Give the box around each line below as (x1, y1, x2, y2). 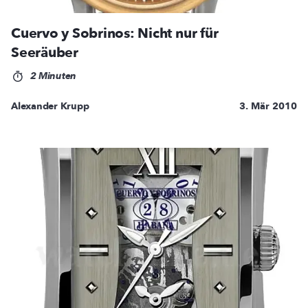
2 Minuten (27, 69, 76, 83)
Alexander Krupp (11, 100, 89, 113)
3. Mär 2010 (239, 100, 297, 113)
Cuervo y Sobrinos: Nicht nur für (11, 24, 219, 43)
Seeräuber (11, 43, 78, 63)
